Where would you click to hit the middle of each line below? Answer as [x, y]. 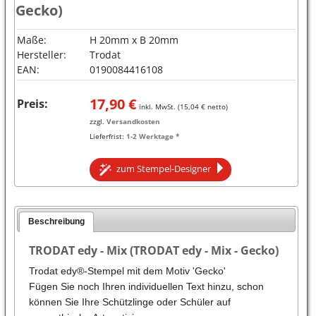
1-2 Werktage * [152, 136]
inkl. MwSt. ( [159, 106]
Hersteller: [41, 54]
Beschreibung [57, 221]
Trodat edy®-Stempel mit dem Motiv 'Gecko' [127, 271]
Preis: [32, 103]
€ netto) [213, 106]
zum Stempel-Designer [164, 168]
